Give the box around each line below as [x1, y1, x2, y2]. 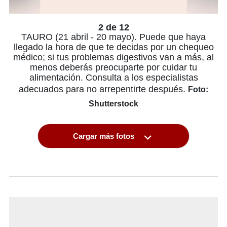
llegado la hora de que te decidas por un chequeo [13, 42, 214, 52]
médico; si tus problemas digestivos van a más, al [13, 52, 214, 62]
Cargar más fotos [73, 132, 136, 140]
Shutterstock [89, 99, 138, 108]
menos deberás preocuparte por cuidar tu [30, 62, 197, 72]
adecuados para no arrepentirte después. [19, 84, 188, 94]
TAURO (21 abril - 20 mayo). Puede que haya [21, 32, 206, 42]
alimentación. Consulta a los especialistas [29, 72, 198, 83]
